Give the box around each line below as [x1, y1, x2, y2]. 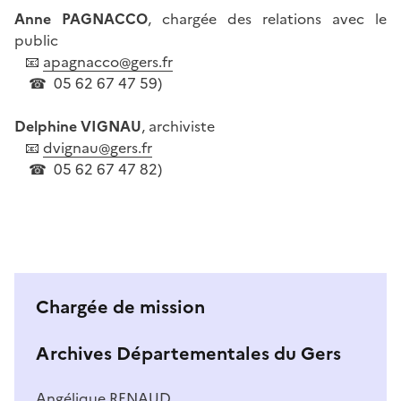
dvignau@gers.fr [43, 136, 152, 158]
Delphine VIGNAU [14, 115, 141, 137]
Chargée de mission [36, 293, 205, 320]
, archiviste [141, 115, 215, 137]
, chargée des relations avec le [148, 7, 387, 30]
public [14, 29, 58, 51]
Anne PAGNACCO [14, 7, 148, 30]
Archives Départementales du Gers [36, 339, 341, 367]
